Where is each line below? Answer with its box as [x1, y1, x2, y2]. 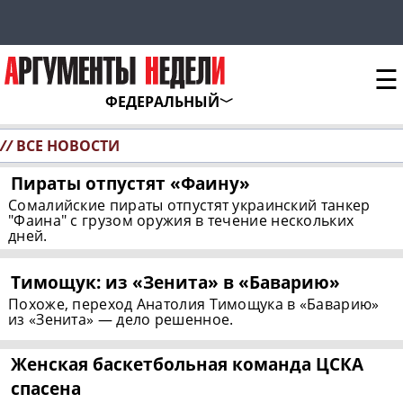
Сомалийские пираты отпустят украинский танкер [8, 195, 371, 216]
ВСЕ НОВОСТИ [16, 136, 120, 157]
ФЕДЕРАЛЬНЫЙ [104, 92, 219, 112]
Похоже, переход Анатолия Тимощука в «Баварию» [8, 293, 380, 314]
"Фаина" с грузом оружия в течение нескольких [8, 210, 354, 231]
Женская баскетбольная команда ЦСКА [11, 352, 364, 377]
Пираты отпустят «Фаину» [11, 171, 251, 196]
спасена [11, 376, 82, 401]
